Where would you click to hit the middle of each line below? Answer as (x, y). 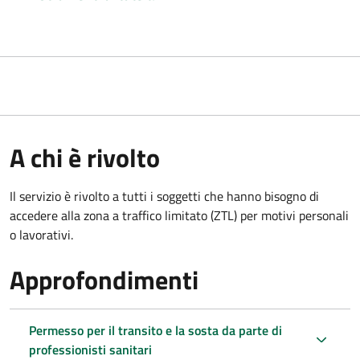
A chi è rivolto (85, 157)
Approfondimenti (104, 279)
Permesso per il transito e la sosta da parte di (155, 330)
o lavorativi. (41, 234)
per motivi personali (295, 215)
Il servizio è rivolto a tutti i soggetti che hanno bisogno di (164, 196)
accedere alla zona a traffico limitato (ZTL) (125, 215)
